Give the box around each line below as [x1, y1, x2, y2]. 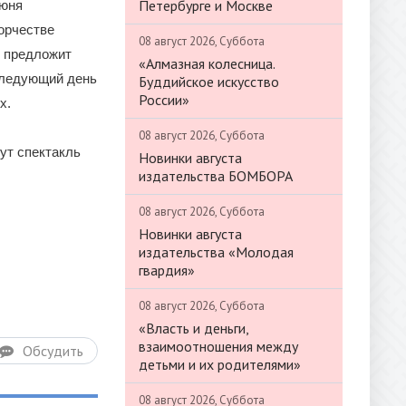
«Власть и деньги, [139, 318, 248, 337]
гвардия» [139, 260, 195, 279]
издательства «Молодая [139, 242, 294, 261]
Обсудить [23, 342, 83, 360]
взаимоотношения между [139, 336, 298, 355]
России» [139, 90, 189, 109]
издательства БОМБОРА [139, 166, 293, 185]
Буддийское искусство [139, 72, 279, 91]
